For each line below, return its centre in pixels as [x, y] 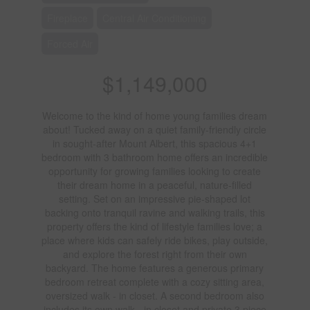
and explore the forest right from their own [155, 254]
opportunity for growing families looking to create [155, 171]
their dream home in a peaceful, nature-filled [155, 184]
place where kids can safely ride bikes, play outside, [155, 240]
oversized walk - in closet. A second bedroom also [155, 295]
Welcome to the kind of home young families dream [155, 115]
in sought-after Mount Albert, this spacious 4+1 [155, 143]
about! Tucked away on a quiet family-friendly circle [155, 129]
